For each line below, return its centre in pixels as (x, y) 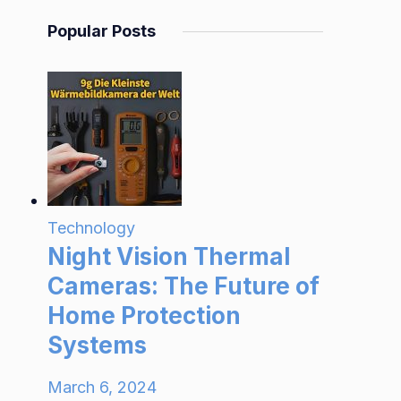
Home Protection (145, 316)
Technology (92, 228)
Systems (98, 345)
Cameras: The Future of (184, 286)
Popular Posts (102, 31)
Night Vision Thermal (169, 256)
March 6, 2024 (102, 387)
